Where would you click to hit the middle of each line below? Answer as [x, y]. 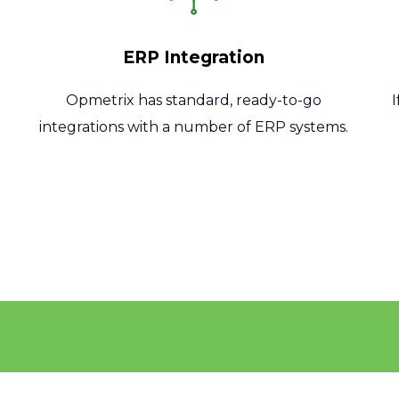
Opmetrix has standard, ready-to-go [194, 101]
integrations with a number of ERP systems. [194, 127]
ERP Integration [194, 58]
